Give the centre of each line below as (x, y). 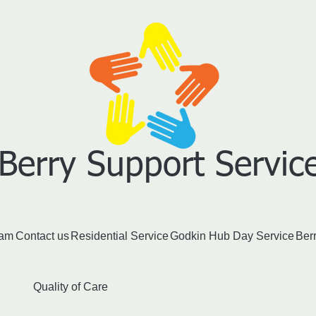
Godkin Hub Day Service (232, 236)
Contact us (42, 236)
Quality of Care (70, 287)
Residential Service (119, 236)
